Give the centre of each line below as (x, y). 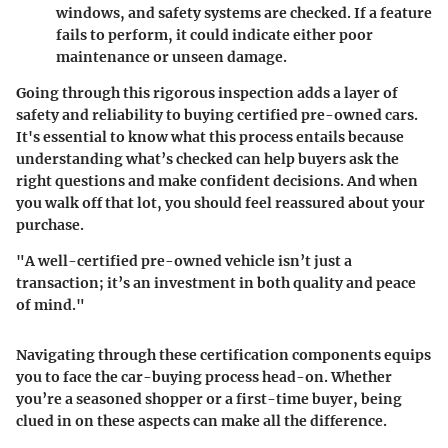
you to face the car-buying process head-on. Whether (204, 377)
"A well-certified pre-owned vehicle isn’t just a (184, 261)
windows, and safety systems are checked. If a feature (244, 13)
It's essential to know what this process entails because (210, 137)
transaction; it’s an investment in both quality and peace (216, 283)
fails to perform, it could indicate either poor (214, 35)
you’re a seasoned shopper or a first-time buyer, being (209, 399)
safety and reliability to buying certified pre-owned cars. (217, 115)
